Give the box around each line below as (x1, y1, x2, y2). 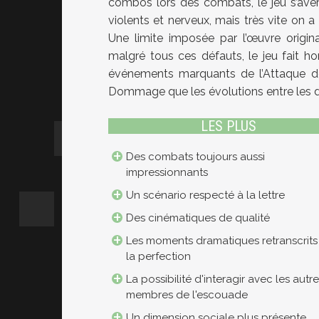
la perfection (126, 250, 191, 263)
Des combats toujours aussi (126, 150, 265, 164)
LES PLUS (200, 117, 256, 135)
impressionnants (126, 166, 208, 179)
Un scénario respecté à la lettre (126, 189, 285, 202)
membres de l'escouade (126, 288, 248, 302)
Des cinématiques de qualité (126, 211, 270, 225)
